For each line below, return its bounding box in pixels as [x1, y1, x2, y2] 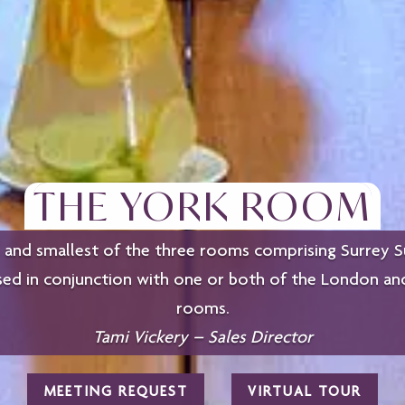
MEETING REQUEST [43, 382, 188, 400]
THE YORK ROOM [33, 182, 372, 230]
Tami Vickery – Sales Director [92, 325, 313, 347]
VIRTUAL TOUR [248, 382, 362, 400]
